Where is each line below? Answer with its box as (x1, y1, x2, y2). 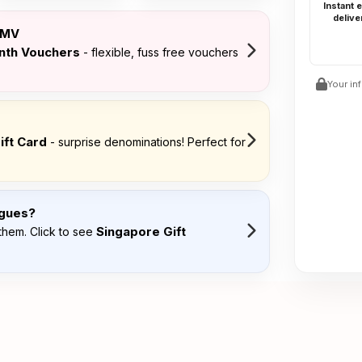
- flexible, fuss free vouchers (80, 45, 238, 59)
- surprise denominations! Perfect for (47, 135, 246, 149)
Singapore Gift (96, 224, 187, 239)
